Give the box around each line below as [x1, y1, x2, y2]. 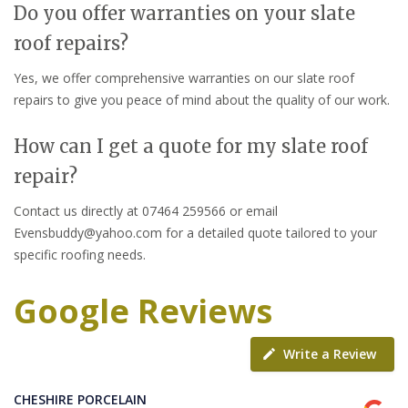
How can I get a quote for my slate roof [14, 134, 368, 158]
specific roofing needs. [14, 245, 146, 263]
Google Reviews [14, 288, 272, 333]
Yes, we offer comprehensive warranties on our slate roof [14, 68, 354, 87]
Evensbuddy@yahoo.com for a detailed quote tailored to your [14, 223, 377, 241]
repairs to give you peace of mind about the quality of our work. [14, 90, 390, 108]
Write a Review [283, 344, 376, 362]
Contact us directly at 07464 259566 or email [14, 201, 278, 219]
